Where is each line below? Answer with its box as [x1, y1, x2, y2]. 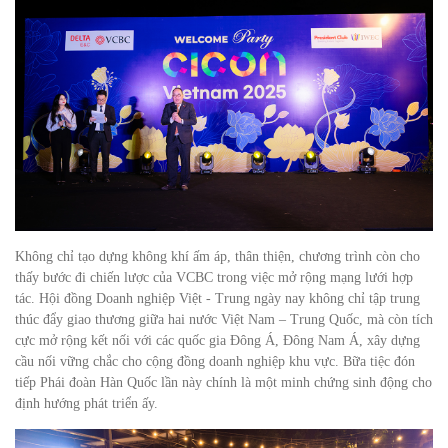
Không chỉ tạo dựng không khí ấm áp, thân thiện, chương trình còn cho [15, 248, 420, 264]
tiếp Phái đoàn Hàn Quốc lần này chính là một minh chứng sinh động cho [15, 374, 432, 390]
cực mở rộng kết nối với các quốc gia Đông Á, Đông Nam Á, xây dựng [15, 332, 420, 348]
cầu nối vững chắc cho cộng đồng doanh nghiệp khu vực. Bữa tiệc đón [15, 353, 415, 369]
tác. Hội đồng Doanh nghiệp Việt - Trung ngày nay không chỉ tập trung [15, 290, 420, 306]
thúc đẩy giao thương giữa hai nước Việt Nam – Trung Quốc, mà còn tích [15, 311, 433, 327]
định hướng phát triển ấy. [15, 395, 158, 411]
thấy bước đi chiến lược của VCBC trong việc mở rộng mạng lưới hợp [15, 269, 413, 285]
